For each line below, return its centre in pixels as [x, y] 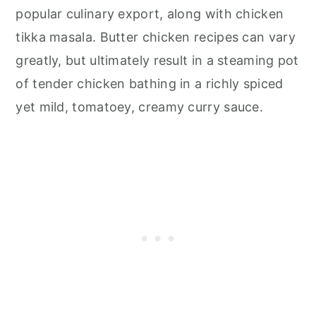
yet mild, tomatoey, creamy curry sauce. [140, 107]
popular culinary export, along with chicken [150, 14]
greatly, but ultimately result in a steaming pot [157, 60]
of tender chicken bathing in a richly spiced [150, 84]
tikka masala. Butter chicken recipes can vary [156, 37]
